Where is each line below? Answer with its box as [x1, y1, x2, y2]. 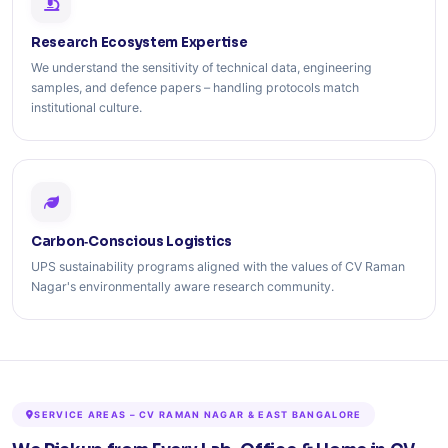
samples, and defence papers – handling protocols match [31, 80, 359, 95]
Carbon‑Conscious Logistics [31, 233, 233, 250]
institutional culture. [31, 100, 142, 115]
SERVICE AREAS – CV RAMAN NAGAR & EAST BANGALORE [34, 409, 362, 420]
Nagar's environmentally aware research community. [31, 279, 334, 294]
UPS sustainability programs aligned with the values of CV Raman [31, 259, 405, 274]
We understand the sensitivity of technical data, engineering [31, 60, 372, 75]
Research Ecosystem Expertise [31, 34, 248, 51]
